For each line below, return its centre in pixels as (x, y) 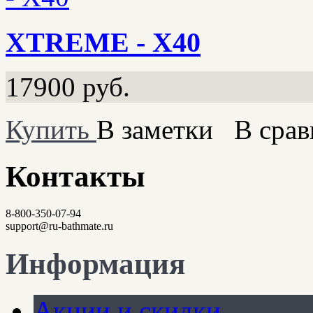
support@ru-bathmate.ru (59, 226)
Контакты (75, 177)
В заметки (155, 130)
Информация (95, 263)
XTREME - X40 (103, 42)
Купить (48, 130)
